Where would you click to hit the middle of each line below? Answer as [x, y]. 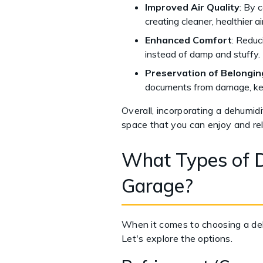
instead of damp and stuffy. [203, 54]
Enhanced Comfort [188, 40]
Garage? [157, 185]
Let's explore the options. [177, 238]
